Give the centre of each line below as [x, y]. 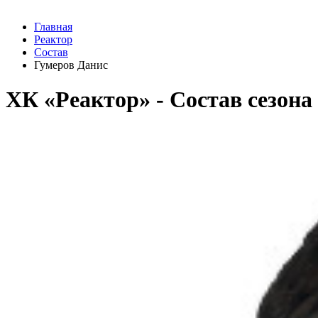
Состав [51, 52]
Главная [53, 27]
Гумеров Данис [71, 65]
